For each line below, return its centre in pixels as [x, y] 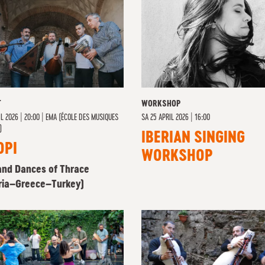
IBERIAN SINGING [193, 138]
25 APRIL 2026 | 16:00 [180, 118]
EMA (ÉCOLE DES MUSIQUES [82, 118]
